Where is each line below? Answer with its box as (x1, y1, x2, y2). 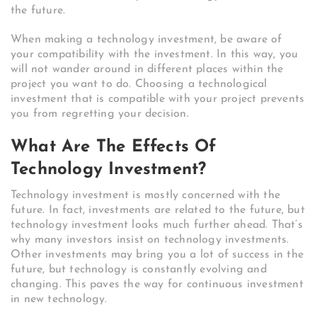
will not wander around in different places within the (11, 64, 284, 76)
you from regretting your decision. (11, 108, 189, 120)
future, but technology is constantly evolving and (11, 264, 267, 276)
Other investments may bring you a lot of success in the (11, 249, 304, 261)
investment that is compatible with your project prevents (11, 93, 305, 105)
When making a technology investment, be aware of (11, 34, 282, 46)
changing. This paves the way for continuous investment (11, 279, 304, 291)
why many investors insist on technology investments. (11, 234, 289, 246)
